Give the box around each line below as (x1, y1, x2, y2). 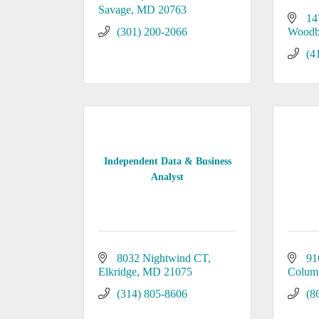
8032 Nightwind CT (117, 252, 208, 264)
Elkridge (98, 266, 137, 278)
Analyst (151, 171, 184, 182)
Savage (98, 4, 131, 16)
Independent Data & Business (103, 155, 231, 167)
